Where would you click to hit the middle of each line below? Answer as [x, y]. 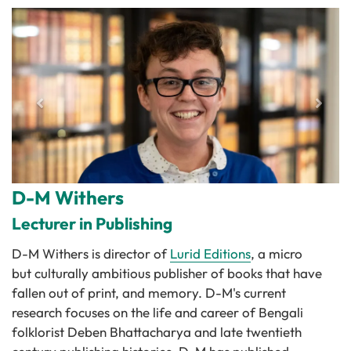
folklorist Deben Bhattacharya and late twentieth [157, 332]
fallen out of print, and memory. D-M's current [149, 293]
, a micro [277, 254]
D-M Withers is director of [91, 254]
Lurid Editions [210, 254]
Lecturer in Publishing [92, 224]
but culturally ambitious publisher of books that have [167, 273]
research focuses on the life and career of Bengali [157, 313]
